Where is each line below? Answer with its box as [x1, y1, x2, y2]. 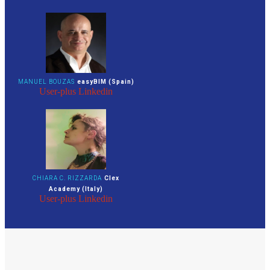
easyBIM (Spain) [77, 78, 134, 85]
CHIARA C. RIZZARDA [33, 174, 102, 181]
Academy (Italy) [49, 185, 103, 192]
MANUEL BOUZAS [17, 78, 75, 85]
